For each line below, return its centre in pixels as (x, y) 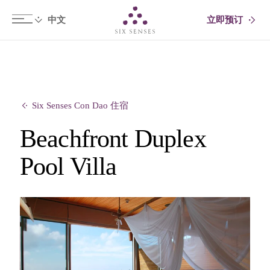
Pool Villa (68, 166)
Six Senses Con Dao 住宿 (80, 105)
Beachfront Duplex (113, 139)
